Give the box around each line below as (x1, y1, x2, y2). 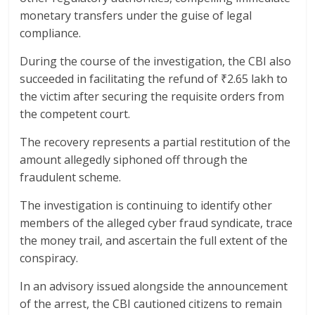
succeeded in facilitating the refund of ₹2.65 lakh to (20, 70, 288, 86)
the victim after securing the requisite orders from (20, 88, 285, 104)
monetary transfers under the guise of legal (20, 7, 252, 23)
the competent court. (20, 105, 131, 122)
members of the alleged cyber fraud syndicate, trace (20, 214, 293, 231)
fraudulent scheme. (20, 169, 122, 185)
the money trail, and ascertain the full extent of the (20, 232, 288, 248)
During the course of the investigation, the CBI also (20, 53, 292, 69)
